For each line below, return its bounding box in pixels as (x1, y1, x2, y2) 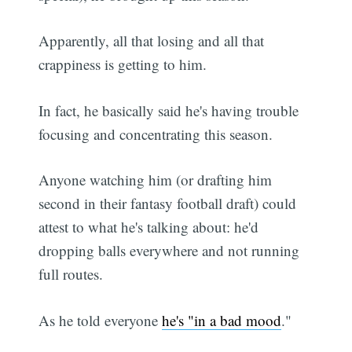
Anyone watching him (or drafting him (38, 170, 273, 190)
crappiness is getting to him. (38, 54, 207, 75)
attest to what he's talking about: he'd (38, 217, 259, 237)
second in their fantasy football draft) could (38, 193, 297, 214)
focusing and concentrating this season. (38, 123, 273, 144)
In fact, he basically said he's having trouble (38, 100, 299, 120)
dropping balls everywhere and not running (38, 240, 300, 261)
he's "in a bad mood (162, 310, 282, 330)
